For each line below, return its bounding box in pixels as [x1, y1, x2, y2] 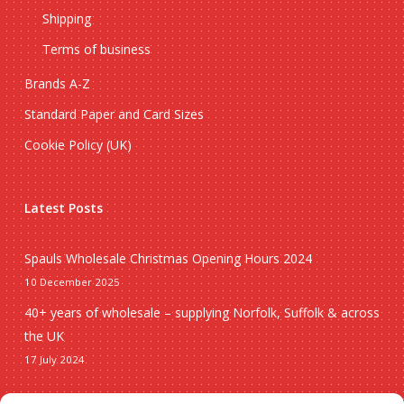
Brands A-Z [23, 75, 90, 93]
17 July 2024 [23, 353, 85, 367]
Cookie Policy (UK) [23, 136, 132, 154]
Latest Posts [23, 199, 103, 217]
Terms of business [41, 41, 151, 59]
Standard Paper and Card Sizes [23, 106, 204, 124]
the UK [23, 327, 64, 345]
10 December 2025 [23, 275, 120, 289]
